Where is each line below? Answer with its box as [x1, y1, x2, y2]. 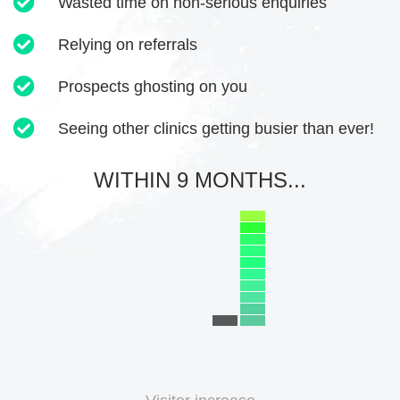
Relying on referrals [58, 35, 197, 54]
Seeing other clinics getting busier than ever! [58, 119, 374, 137]
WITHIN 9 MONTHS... [94, 167, 306, 192]
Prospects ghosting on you [58, 77, 247, 96]
